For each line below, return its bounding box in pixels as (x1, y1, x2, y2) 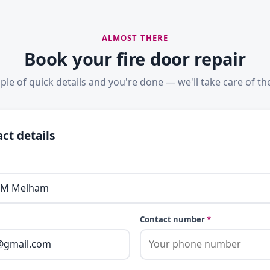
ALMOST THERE (102, 32, 168, 43)
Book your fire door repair (24, 46, 246, 71)
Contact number (140, 213, 207, 225)
